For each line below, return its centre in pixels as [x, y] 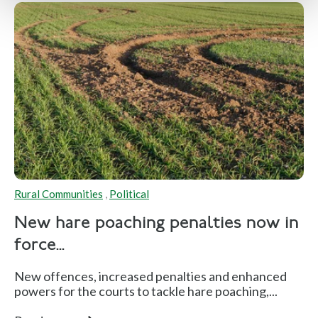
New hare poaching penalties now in [157, 224]
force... [39, 246]
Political [129, 193]
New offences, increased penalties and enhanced [150, 276]
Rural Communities [59, 193]
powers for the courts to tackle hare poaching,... [146, 291]
